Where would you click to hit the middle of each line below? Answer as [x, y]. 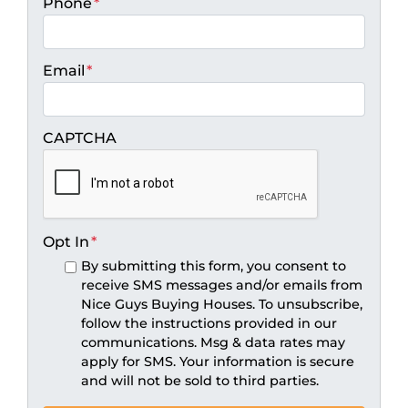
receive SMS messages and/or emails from [221, 285]
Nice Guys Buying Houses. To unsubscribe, [221, 304]
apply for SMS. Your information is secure [217, 361]
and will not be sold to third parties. [199, 380]
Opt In [66, 241]
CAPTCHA [80, 138]
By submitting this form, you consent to [213, 265]
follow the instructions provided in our [209, 323]
